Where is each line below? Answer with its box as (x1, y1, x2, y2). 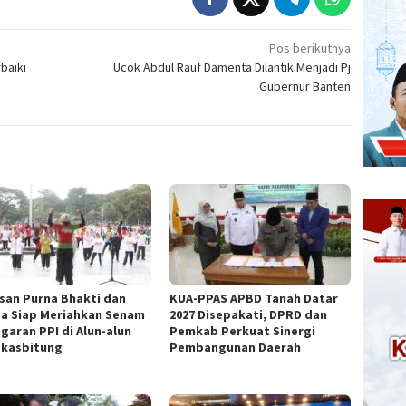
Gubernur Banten (259, 77, 352, 94)
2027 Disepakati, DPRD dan (169, 305, 328, 323)
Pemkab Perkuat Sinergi (169, 322, 316, 339)
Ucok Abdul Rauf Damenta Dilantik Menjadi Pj (113, 58, 352, 75)
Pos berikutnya (269, 39, 352, 56)
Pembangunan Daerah (169, 338, 302, 355)
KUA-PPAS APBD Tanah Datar (169, 289, 339, 306)
